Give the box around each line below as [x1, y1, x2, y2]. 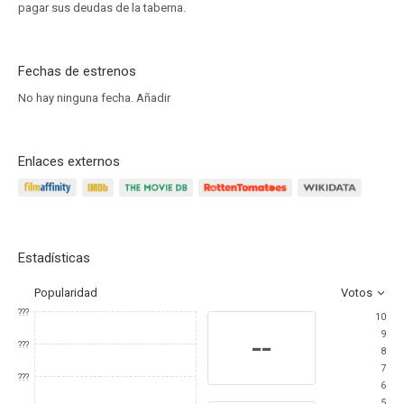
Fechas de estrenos [18, 63, 136, 79]
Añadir [136, 91, 170, 105]
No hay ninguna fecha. [18, 91, 136, 105]
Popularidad [34, 286, 97, 299]
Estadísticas [18, 250, 90, 266]
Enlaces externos [18, 153, 120, 170]
